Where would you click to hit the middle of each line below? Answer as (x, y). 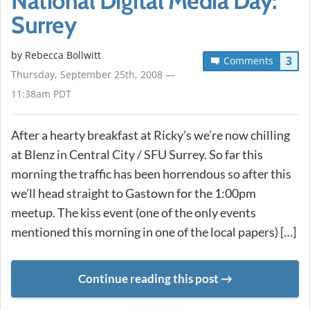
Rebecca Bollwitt (63, 55)
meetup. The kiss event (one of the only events (134, 213)
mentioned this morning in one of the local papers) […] (154, 232)
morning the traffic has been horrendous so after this (151, 174)
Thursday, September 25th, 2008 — (93, 75)
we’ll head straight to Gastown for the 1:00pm (134, 193)
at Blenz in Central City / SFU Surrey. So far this (137, 155)
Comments (248, 61)
